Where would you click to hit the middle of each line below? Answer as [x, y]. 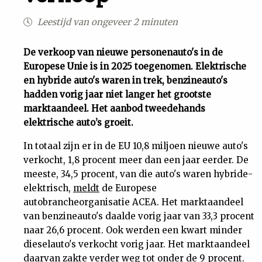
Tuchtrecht [39, 149]
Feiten [24, 52]
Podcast [29, 213]
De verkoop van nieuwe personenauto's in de [123, 52]
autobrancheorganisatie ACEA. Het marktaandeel [133, 202]
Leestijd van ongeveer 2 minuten [106, 22]
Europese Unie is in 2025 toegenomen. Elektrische [135, 66]
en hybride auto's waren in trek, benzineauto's [125, 80]
